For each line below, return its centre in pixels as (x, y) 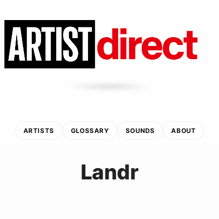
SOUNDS (140, 130)
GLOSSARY (90, 130)
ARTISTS (39, 130)
